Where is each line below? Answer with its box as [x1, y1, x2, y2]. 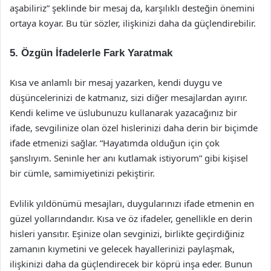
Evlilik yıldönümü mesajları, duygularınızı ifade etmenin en [10, 197, 254, 209]
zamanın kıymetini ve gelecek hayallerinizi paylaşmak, [10, 243, 235, 255]
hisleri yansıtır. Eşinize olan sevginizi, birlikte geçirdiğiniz [10, 227, 244, 240]
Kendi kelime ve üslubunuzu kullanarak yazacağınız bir [10, 106, 237, 119]
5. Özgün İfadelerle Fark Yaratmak [10, 47, 172, 59]
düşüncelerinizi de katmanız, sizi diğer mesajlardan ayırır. [10, 91, 247, 103]
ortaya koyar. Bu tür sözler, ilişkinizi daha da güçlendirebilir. [10, 17, 256, 29]
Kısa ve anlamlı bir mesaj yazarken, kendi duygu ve [10, 76, 222, 88]
